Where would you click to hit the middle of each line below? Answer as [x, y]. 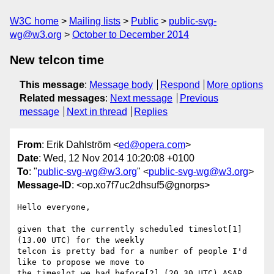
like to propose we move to [86, 262]
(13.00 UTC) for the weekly [86, 240]
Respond [180, 85]
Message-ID [44, 185]
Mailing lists [95, 21]
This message [52, 85]
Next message [141, 98]
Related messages [62, 98]
